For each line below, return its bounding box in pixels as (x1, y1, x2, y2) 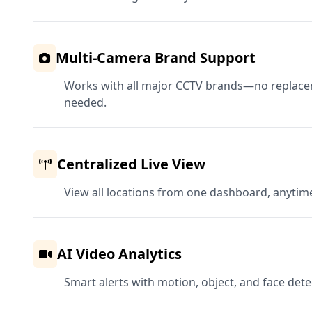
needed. (64, 94, 107, 110)
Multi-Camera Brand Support (56, 47, 256, 67)
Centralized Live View (57, 154, 205, 173)
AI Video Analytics (57, 244, 182, 263)
